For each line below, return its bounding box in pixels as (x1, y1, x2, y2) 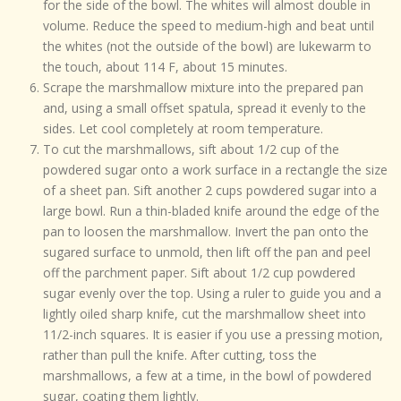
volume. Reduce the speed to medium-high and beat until (42, 17, 374, 35)
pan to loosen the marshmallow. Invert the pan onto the (42, 223, 369, 241)
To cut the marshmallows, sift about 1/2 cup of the (42, 141, 339, 158)
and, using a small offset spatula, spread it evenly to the (42, 99, 366, 117)
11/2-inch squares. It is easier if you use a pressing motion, (42, 326, 383, 344)
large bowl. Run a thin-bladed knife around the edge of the (42, 202, 380, 220)
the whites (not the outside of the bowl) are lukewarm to (42, 38, 371, 55)
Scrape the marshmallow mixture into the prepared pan (42, 79, 363, 97)
